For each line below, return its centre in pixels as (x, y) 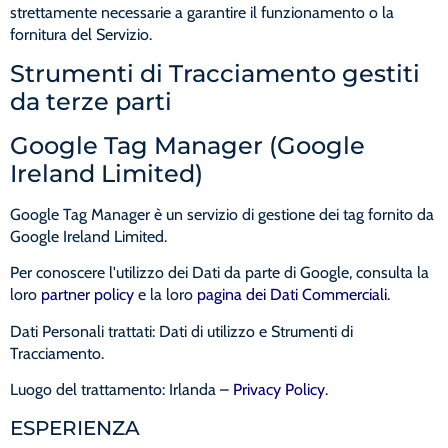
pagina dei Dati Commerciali (292, 295)
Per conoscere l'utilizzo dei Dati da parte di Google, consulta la (219, 273)
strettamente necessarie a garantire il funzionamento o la (202, 12)
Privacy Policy (279, 390)
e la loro (165, 295)
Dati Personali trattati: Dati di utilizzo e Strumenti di (181, 331)
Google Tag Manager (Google (187, 145)
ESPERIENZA (75, 427)
